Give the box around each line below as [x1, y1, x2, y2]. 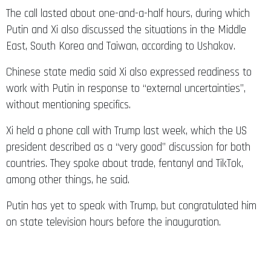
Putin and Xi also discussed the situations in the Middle [6, 22, 246, 37]
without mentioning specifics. [6, 97, 134, 112]
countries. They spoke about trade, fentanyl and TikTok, [6, 156, 243, 171]
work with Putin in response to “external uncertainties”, [6, 81, 246, 96]
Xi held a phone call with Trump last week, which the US [6, 123, 247, 138]
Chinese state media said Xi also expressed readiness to [6, 65, 252, 79]
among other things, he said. [6, 172, 132, 187]
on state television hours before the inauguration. [6, 215, 221, 229]
